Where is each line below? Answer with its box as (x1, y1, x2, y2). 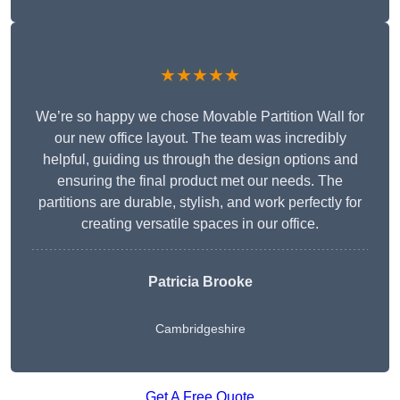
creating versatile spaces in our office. (81, 216, 319, 232)
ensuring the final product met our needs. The (57, 173, 343, 189)
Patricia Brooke (147, 274, 253, 290)
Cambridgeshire (154, 321, 246, 337)
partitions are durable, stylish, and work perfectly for (38, 195, 362, 211)
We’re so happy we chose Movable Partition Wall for (36, 109, 364, 125)
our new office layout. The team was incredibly (54, 130, 346, 146)
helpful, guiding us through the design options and (42, 152, 358, 168)
